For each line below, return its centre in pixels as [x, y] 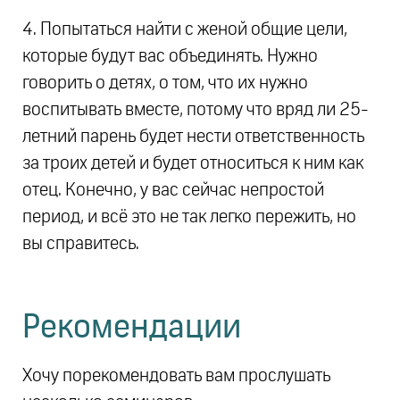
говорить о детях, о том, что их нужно [165, 83]
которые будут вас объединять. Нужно [170, 57]
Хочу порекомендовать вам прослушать [176, 376]
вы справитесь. [81, 244]
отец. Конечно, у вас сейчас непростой [173, 191]
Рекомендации [132, 329]
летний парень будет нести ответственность [193, 137]
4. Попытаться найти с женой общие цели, [185, 30]
